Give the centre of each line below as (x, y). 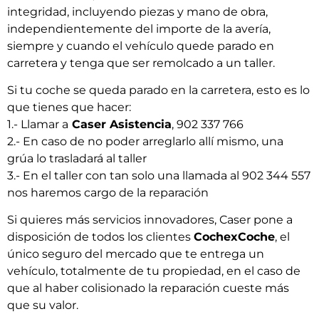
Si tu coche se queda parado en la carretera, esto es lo (158, 90)
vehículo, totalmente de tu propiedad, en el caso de (154, 271)
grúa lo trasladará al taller (77, 158)
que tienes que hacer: (69, 107)
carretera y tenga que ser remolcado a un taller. (141, 63)
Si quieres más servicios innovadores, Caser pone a (150, 220)
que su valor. (43, 305)
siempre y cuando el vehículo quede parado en (141, 46)
